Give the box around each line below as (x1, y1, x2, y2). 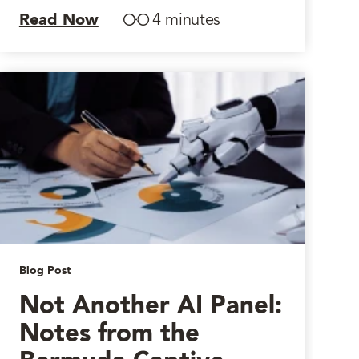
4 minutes (151, 13, 221, 29)
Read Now (18, 13, 99, 29)
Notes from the (18, 322, 200, 347)
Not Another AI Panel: (18, 294, 282, 319)
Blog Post (18, 265, 71, 276)
